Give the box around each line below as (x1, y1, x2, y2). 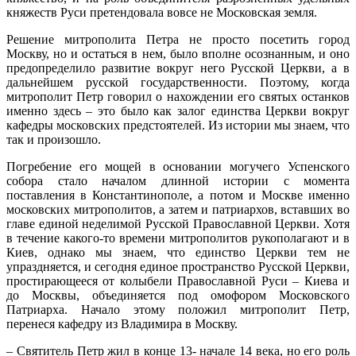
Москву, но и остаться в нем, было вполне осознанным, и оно (6, 46, 350, 60)
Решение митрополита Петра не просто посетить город (6, 32, 350, 46)
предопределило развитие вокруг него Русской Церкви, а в (6, 60, 350, 75)
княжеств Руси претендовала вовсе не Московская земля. (6, 5, 317, 19)
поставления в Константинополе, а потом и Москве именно (6, 188, 350, 202)
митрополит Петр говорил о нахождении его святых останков (6, 89, 350, 103)
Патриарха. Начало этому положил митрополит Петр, (6, 302, 350, 316)
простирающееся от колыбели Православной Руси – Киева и (6, 273, 350, 288)
